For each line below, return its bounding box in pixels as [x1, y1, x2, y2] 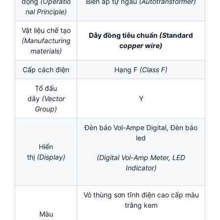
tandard [166, 31, 193, 40]
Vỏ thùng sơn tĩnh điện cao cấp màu [83, 191, 199, 199]
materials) [30, 47, 62, 55]
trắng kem [124, 201, 158, 210]
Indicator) [125, 163, 157, 172]
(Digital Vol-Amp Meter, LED [97, 153, 185, 162]
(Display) [36, 153, 65, 162]
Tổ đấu [35, 84, 57, 93]
